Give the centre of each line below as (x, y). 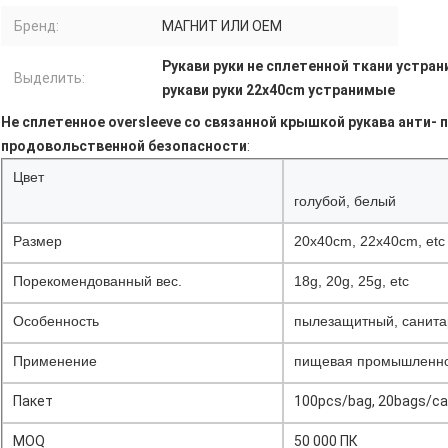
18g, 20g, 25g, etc (351, 281)
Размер (37, 241)
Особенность (56, 321)
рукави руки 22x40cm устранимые (278, 90)
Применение (55, 361)
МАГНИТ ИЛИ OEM (222, 26)
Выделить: (49, 78)
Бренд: (36, 26)
